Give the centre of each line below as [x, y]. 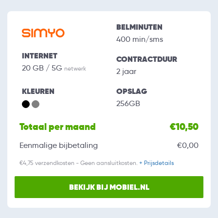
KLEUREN [38, 91]
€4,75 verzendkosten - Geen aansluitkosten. [79, 163]
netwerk [75, 69]
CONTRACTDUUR [147, 59]
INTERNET [40, 56]
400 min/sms [140, 39]
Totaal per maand [58, 127]
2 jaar [126, 72]
